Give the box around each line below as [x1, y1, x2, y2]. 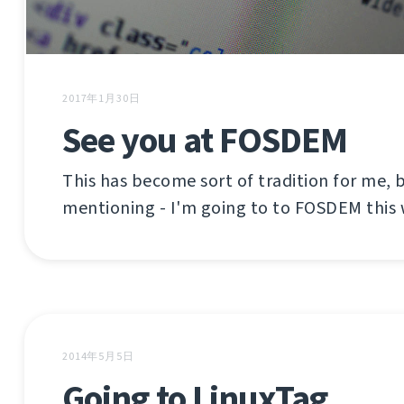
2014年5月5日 [62, 348, 134, 363]
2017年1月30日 [62, 90, 141, 106]
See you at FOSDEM [62, 115, 347, 164]
